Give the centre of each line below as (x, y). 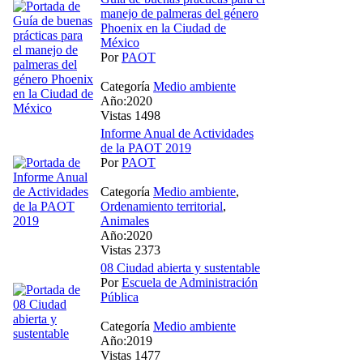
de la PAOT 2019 (146, 147)
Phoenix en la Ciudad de (163, 28)
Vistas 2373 (130, 250)
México (120, 42)
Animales (125, 220)
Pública (120, 297)
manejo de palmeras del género (179, 13)
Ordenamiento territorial (162, 206)
